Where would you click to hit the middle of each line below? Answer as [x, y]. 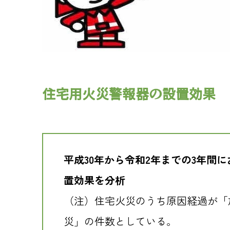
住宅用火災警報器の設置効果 [129, 93]
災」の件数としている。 [120, 221]
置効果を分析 [94, 180]
